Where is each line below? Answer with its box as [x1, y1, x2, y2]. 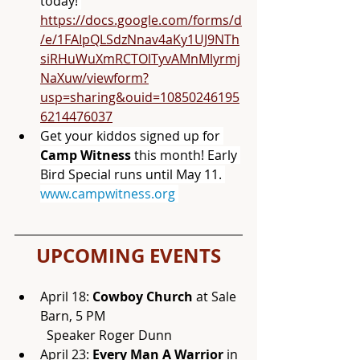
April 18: [40, 288, 92, 305]
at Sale [193, 288, 239, 305]
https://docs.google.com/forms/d [40, 11, 242, 29]
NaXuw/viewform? [40, 69, 149, 87]
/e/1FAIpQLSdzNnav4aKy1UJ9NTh [40, 31, 239, 48]
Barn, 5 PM [40, 307, 108, 325]
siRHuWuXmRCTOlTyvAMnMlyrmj [40, 50, 240, 67]
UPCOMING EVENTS [36, 242, 221, 269]
